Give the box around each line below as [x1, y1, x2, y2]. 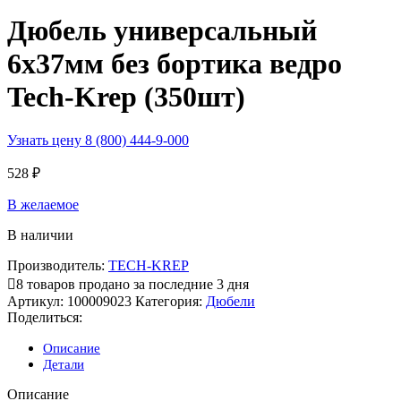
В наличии [7, 227, 73, 243]
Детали [43, 357, 84, 372]
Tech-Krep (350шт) [7, 80, 245, 113]
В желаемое [7, 197, 79, 213]
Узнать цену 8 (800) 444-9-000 [7, 132, 189, 149]
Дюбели [206, 294, 255, 310]
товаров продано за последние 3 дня [27, 277, 249, 293]
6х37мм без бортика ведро [7, 47, 342, 80]
